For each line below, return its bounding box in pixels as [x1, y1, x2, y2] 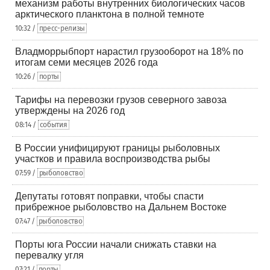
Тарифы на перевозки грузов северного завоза [15, 95, 227, 105]
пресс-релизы [39, 24, 86, 33]
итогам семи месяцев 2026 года [15, 57, 158, 67]
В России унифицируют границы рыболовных [15, 143, 220, 153]
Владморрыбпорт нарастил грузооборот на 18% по [15, 46, 243, 57]
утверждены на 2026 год [15, 105, 125, 116]
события [39, 121, 67, 129]
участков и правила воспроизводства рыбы [15, 154, 210, 164]
